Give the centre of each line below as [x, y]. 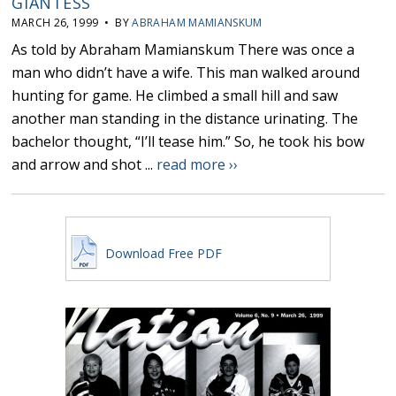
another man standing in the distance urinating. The [185, 119]
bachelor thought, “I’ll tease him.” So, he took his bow [188, 142]
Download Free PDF [161, 254]
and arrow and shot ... [84, 165]
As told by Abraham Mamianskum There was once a [183, 50]
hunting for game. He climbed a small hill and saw [175, 96]
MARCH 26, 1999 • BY [72, 23]
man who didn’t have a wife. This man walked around [186, 73]
